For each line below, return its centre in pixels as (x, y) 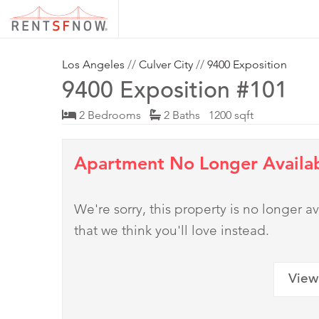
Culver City (166, 65)
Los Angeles (93, 65)
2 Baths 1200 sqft (207, 115)
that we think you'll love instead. (172, 231)
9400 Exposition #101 (175, 93)
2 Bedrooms (113, 115)
